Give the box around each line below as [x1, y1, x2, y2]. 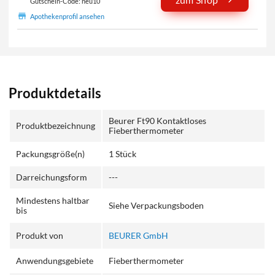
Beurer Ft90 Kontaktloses [109, 115, 207, 126]
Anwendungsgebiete [16, 255, 94, 266]
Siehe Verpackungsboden [109, 199, 204, 211]
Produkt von [16, 230, 64, 241]
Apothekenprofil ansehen [29, 12, 104, 20]
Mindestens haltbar [16, 195, 90, 206]
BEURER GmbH [109, 230, 169, 241]
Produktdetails [9, 85, 102, 101]
